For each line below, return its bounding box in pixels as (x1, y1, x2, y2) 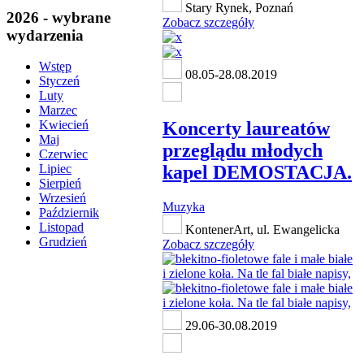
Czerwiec (39, 147, 88, 162)
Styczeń (39, 74, 80, 89)
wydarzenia (6, 26, 84, 44)
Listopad (39, 220, 84, 235)
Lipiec (39, 162, 71, 176)
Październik (39, 206, 99, 220)
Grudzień (39, 235, 87, 249)
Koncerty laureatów (162, 118, 330, 140)
